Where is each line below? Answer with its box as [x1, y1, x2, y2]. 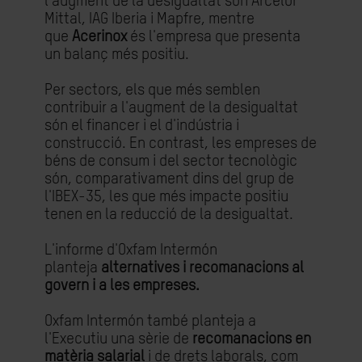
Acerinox [72, 29, 127, 44]
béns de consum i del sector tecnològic [44, 154, 297, 169]
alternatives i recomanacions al [101, 260, 304, 276]
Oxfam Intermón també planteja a [44, 314, 256, 329]
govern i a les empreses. [44, 278, 200, 293]
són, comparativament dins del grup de [44, 171, 294, 187]
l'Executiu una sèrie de [44, 331, 189, 347]
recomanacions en [192, 331, 311, 347]
